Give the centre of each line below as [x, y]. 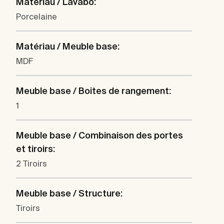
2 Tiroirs [31, 163]
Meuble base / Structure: [69, 193]
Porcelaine [36, 16]
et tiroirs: [35, 148]
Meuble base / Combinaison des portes [99, 135]
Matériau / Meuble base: [68, 46]
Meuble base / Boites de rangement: [93, 90]
